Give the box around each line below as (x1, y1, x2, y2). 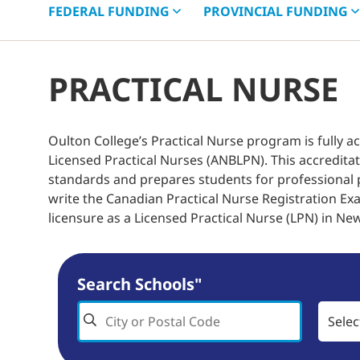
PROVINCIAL (203, 2, 286, 21)
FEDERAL (48, 2, 108, 21)
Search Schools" (77, 273, 202, 296)
